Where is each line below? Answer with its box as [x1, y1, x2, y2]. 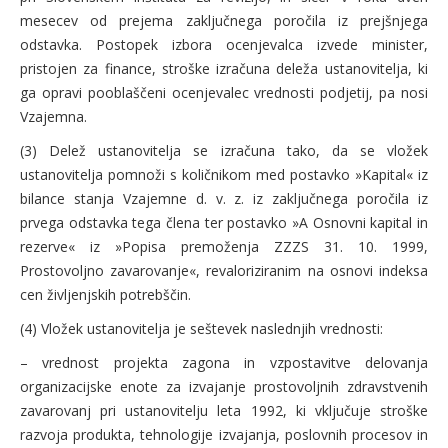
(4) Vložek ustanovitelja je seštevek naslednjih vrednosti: [20, 319, 383, 338]
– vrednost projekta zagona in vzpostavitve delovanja [20, 353, 428, 372]
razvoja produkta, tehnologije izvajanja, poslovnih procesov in [20, 425, 428, 444]
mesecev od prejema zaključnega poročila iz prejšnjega [20, 11, 428, 30]
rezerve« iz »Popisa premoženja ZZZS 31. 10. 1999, [20, 237, 428, 256]
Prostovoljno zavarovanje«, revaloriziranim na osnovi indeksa [20, 261, 428, 280]
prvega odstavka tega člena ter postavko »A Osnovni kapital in [20, 213, 428, 232]
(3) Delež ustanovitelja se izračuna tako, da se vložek [20, 141, 428, 160]
